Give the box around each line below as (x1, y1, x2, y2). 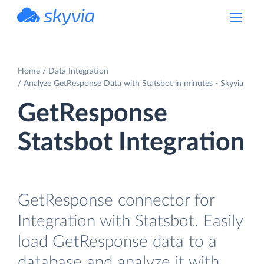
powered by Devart (43, 26, 95, 32)
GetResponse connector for (18, 192, 214, 209)
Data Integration (48, 67, 108, 75)
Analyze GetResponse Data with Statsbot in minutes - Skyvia (24, 79, 243, 88)
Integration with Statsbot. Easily (18, 212, 243, 230)
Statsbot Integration (18, 130, 245, 155)
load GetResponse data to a (18, 233, 217, 250)
